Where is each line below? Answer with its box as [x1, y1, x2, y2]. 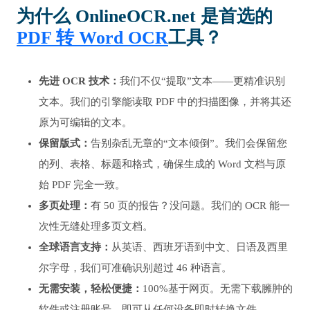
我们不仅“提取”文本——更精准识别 [120, 75, 285, 87]
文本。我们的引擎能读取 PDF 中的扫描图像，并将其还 [39, 96, 291, 108]
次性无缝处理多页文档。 [39, 221, 153, 232]
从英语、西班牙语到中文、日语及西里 [111, 241, 288, 253]
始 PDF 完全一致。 [39, 179, 125, 191]
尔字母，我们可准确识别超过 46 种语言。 [39, 262, 232, 274]
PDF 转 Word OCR [17, 28, 168, 48]
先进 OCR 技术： [39, 75, 120, 87]
